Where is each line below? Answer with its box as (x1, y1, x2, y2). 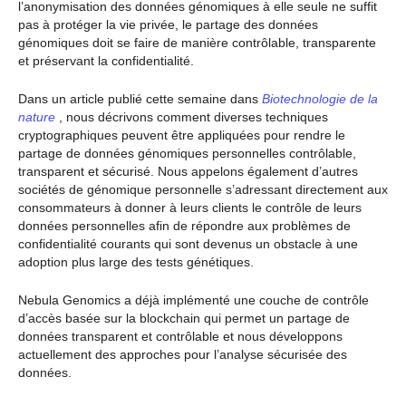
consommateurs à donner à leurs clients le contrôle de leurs (18, 199, 362, 215)
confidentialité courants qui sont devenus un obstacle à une (18, 236, 358, 251)
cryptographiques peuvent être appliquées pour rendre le (18, 127, 345, 142)
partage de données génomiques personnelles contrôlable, (18, 145, 356, 160)
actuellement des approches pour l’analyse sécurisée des (18, 347, 347, 362)
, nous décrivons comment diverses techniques (55, 109, 328, 124)
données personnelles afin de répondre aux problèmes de (18, 217, 351, 233)
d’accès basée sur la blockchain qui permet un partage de (18, 311, 350, 326)
